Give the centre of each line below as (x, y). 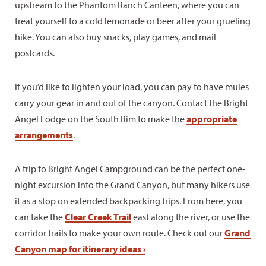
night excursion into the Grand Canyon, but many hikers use (132, 185)
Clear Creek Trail (98, 217)
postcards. (35, 53)
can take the (40, 217)
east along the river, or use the (191, 217)
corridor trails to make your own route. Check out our (120, 233)
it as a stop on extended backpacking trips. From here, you (129, 201)
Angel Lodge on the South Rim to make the (101, 119)
